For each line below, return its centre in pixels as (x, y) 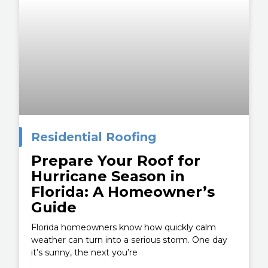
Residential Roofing (94, 137)
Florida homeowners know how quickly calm (124, 228)
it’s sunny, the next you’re (85, 253)
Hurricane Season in (108, 176)
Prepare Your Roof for (116, 161)
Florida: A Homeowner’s (123, 192)
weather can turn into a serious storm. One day (130, 240)
